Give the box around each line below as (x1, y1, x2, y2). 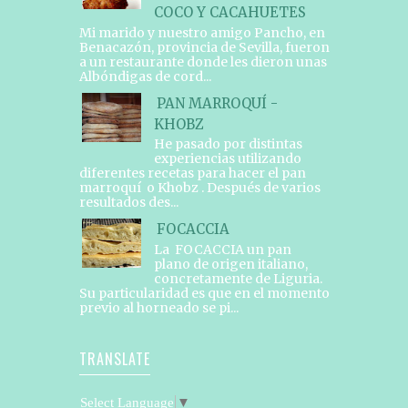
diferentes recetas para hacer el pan (78, 165, 306, 182)
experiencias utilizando (153, 150, 301, 168)
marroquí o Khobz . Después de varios (78, 179, 321, 197)
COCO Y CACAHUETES (153, 3, 306, 21)
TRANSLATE (78, 348, 151, 371)
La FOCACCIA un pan (153, 241, 291, 259)
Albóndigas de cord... (78, 67, 211, 85)
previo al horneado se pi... (78, 300, 239, 317)
